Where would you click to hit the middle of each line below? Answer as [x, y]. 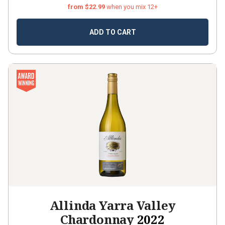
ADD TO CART [113, 32]
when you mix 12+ [132, 7]
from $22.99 [87, 7]
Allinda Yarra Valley [113, 205]
